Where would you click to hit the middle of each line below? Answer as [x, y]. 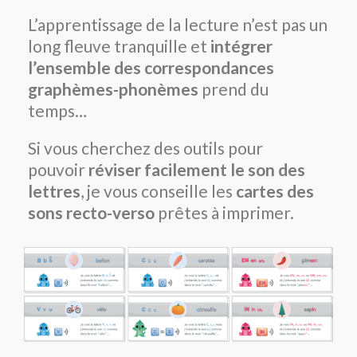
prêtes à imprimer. [226, 213]
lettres [54, 191]
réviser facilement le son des [197, 170]
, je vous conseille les [158, 191]
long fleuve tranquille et [119, 46]
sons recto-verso [93, 213]
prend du [233, 89]
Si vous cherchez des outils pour [145, 148]
